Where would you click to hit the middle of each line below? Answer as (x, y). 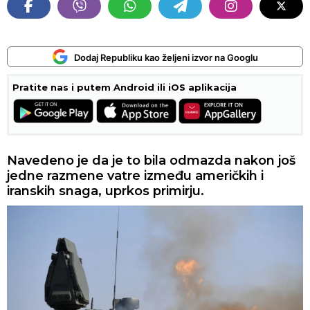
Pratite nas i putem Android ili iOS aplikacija (125, 87)
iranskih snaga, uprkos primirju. (106, 191)
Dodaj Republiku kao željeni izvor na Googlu (166, 57)
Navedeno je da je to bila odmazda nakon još (151, 161)
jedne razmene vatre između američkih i (135, 176)
